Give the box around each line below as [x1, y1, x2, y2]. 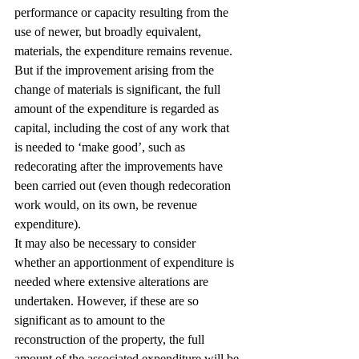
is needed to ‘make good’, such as [14, 140, 188, 154]
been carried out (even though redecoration [14, 179, 234, 192]
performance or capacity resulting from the [14, 6, 232, 19]
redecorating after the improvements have [14, 159, 226, 173]
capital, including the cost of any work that [14, 121, 232, 135]
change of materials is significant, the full [14, 83, 224, 96]
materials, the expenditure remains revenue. [14, 44, 236, 58]
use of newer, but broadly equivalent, [14, 25, 204, 38]
